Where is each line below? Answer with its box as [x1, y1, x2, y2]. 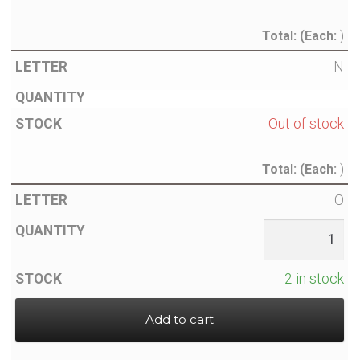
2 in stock [284, 270, 345, 287]
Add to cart [145, 311, 215, 327]
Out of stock [268, 116, 345, 133]
